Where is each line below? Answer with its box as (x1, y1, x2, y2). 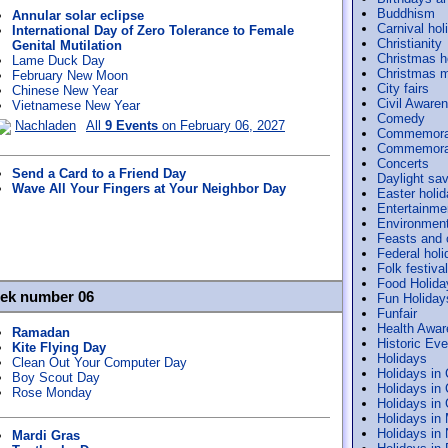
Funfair (377, 306, 417, 321)
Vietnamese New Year (12, 98, 140, 113)
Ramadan (12, 325, 70, 340)
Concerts (377, 156, 429, 171)
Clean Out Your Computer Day (12, 355, 187, 370)
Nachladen (15, 118, 76, 133)
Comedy (377, 111, 425, 126)
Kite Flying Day (12, 340, 106, 355)
